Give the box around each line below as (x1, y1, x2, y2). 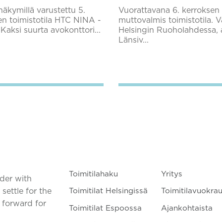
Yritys (161, 170, 182, 178)
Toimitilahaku (68, 170, 118, 178)
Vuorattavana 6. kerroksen (118, 6, 220, 14)
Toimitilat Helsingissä (68, 187, 148, 195)
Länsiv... (118, 36, 149, 44)
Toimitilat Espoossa (68, 204, 142, 212)
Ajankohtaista (161, 204, 213, 212)
